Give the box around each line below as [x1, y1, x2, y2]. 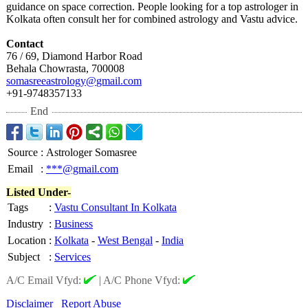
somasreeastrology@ [6, 75, 96, 87]
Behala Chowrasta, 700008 [6, 63, 124, 74]
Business [54, 218, 93, 230]
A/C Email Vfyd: [6, 274, 84, 286]
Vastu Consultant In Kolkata [54, 201, 177, 213]
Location [8, 234, 46, 246]
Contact [6, 38, 43, 49]
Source [8, 146, 38, 158]
